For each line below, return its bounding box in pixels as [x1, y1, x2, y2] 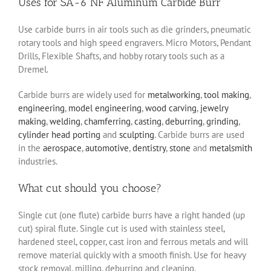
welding [50, 116, 80, 128]
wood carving [145, 102, 197, 114]
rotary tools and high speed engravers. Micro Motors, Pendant [18, 37, 251, 49]
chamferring [84, 116, 131, 128]
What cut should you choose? [18, 181, 162, 195]
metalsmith [209, 142, 252, 154]
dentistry [132, 142, 166, 154]
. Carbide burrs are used [154, 129, 244, 141]
